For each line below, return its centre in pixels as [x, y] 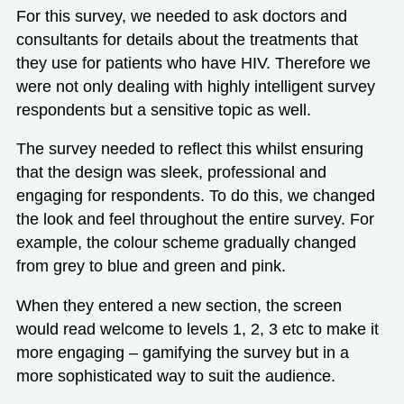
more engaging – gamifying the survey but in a [182, 352]
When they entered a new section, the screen [179, 305]
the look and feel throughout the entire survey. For [195, 220]
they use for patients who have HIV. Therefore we [193, 63]
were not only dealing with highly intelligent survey [195, 86]
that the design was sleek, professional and [171, 173]
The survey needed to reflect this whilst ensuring [189, 149]
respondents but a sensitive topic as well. [163, 110]
